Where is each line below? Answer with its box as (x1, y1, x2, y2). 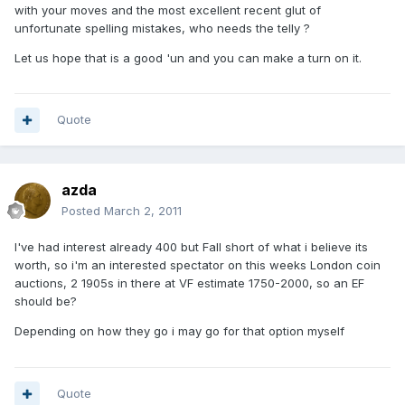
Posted (61, 203, 104, 219)
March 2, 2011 (104, 203, 182, 219)
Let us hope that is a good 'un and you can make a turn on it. (14, 50, 362, 65)
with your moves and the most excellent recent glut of (14, 2, 321, 17)
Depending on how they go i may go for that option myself (14, 324, 344, 339)
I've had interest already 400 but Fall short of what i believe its (14, 240, 368, 255)
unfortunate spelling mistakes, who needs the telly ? (14, 20, 310, 35)
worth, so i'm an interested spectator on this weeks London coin (14, 258, 381, 273)
